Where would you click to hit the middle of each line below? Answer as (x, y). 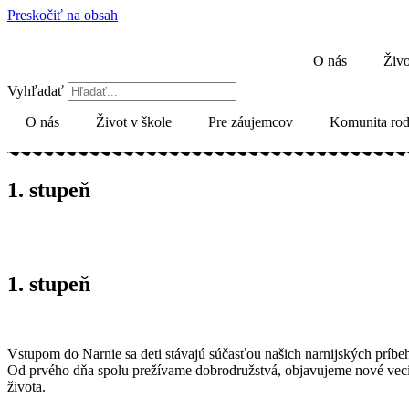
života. (26, 386)
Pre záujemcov (251, 122)
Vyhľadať (36, 91)
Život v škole (134, 122)
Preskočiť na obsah (63, 15)
